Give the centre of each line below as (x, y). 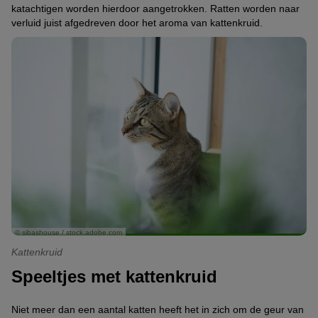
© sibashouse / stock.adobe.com (68, 233)
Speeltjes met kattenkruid (114, 277)
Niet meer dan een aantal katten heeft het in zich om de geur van (158, 309)
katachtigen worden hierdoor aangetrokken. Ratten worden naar (155, 9)
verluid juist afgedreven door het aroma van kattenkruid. (137, 23)
